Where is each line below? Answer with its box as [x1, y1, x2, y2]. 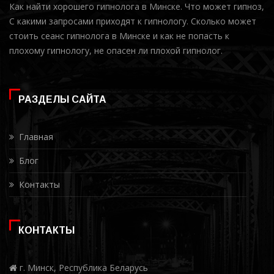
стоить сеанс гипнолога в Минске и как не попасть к [9, 29, 229, 42]
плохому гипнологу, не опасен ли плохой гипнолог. [9, 44, 223, 56]
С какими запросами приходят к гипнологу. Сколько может [9, 15, 256, 27]
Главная [19, 130, 53, 143]
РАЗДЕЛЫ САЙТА [18, 94, 106, 105]
